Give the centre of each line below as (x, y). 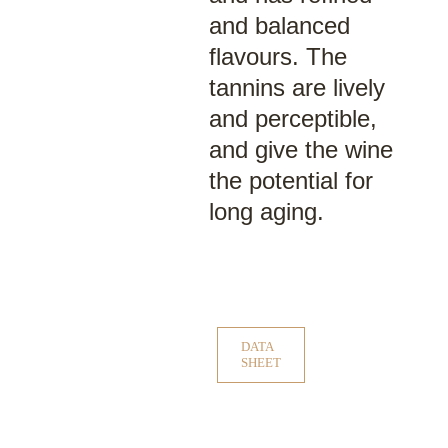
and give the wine (300, 149)
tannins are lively (296, 87)
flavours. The (277, 56)
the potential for (290, 180)
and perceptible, (292, 118)
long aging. (266, 211)
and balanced (279, 25)
